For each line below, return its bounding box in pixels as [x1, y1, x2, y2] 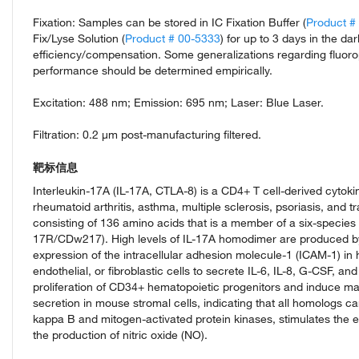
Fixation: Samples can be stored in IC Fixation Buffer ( [33, 15, 306, 30]
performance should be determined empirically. [33, 63, 272, 78]
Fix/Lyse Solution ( [33, 31, 125, 46]
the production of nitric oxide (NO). [33, 328, 208, 342]
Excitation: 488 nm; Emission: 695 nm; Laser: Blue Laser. [33, 95, 324, 110]
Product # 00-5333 [125, 31, 220, 46]
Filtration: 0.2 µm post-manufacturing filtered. [33, 127, 261, 142]
